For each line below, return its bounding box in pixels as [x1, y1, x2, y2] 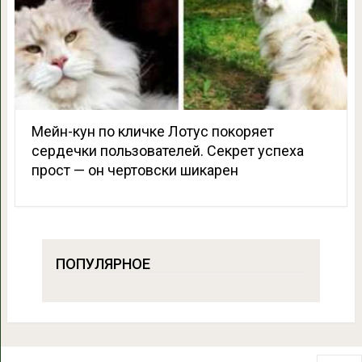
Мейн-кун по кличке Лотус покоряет [31, 122, 274, 140]
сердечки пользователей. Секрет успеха [31, 141, 304, 159]
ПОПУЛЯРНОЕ [55, 255, 150, 272]
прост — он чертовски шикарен [31, 161, 238, 179]
